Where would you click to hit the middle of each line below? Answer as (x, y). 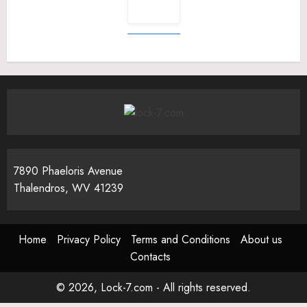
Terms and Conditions (180, 240)
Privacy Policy (88, 240)
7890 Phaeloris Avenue (68, 171)
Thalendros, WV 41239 (69, 188)
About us (261, 240)
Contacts (150, 257)
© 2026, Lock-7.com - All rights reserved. (153, 287)
